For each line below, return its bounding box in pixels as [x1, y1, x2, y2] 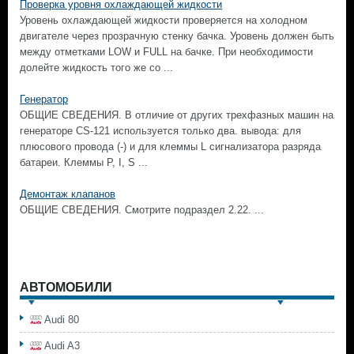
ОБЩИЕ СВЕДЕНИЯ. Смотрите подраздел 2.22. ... [20, 204, 264, 216]
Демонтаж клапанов [20, 188, 115, 200]
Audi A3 [44, 340, 80, 352]
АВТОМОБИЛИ [20, 281, 112, 294]
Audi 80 [44, 314, 79, 326]
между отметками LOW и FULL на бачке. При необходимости [20, 46, 313, 58]
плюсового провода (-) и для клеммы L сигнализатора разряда [20, 141, 321, 153]
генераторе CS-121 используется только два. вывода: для [20, 125, 301, 137]
